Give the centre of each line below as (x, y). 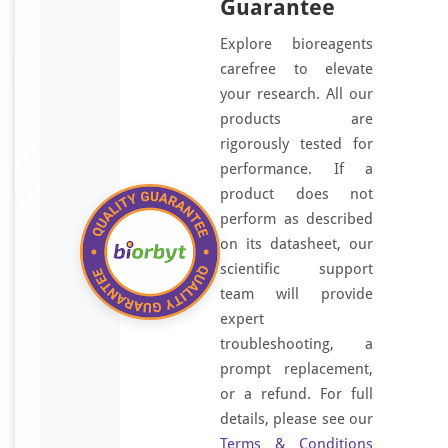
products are (296, 119)
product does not (296, 194)
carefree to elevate (296, 69)
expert (242, 319)
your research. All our (296, 94)
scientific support (296, 269)
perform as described (296, 219)
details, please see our (296, 419)
